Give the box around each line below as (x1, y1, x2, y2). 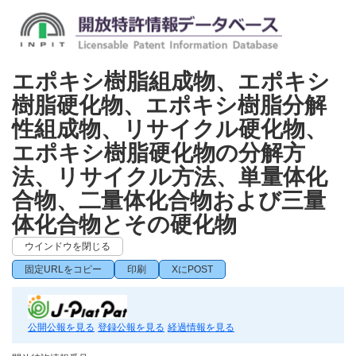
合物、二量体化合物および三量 (12, 188, 326, 213)
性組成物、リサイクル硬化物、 (12, 117, 327, 141)
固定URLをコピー (25, 264, 102, 275)
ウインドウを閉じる (25, 241, 110, 252)
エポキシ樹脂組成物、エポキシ (12, 69, 330, 94)
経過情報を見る (168, 322, 234, 333)
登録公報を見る (98, 322, 164, 333)
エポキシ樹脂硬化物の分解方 (12, 141, 305, 165)
